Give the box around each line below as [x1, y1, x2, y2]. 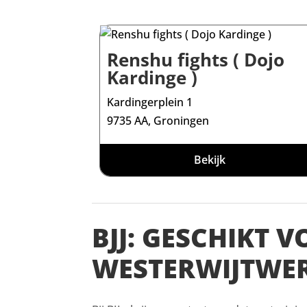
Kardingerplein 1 [107, 95, 193, 110]
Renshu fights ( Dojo [107, 47, 285, 73]
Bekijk [194, 152, 226, 168]
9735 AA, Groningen [107, 113, 210, 129]
